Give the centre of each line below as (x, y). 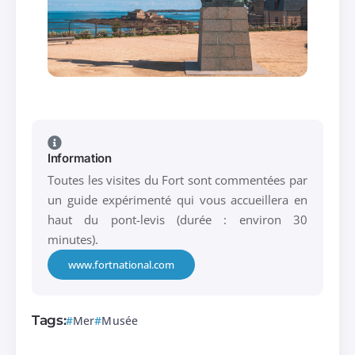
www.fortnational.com (122, 265)
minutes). (73, 240)
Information (80, 158)
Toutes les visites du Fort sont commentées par (177, 180)
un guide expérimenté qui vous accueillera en (177, 200)
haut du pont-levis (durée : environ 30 (177, 220)
